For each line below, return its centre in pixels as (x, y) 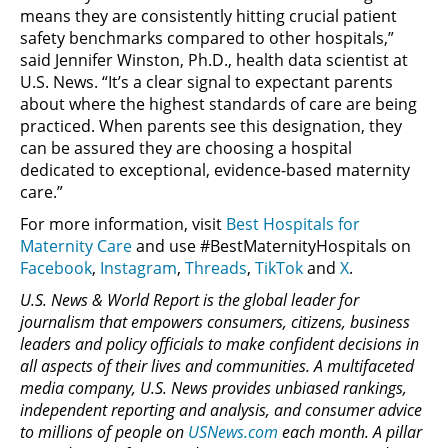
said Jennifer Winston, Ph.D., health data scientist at (214, 59)
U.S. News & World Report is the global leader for (189, 299)
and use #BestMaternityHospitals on (271, 245)
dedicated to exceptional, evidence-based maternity (215, 169)
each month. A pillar (350, 431)
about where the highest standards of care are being (218, 103)
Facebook (56, 267)
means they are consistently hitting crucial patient (208, 15)
